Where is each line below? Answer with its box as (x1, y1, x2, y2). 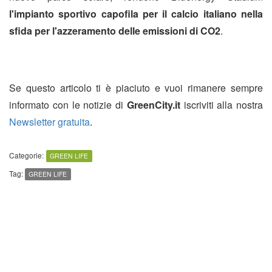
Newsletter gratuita (9, 115, 90, 129)
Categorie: (9, 150, 44, 161)
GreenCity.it (126, 98, 180, 112)
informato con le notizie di (9, 98, 127, 112)
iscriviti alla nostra (180, 98, 263, 112)
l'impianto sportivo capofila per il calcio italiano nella (9, 7, 263, 21)
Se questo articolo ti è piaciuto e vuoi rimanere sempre (9, 81, 263, 95)
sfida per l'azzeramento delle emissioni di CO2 (9, 24, 220, 38)
